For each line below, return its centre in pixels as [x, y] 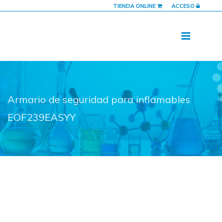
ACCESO [184, 6]
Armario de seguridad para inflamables [99, 99]
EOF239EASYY [42, 117]
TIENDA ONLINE [135, 6]
